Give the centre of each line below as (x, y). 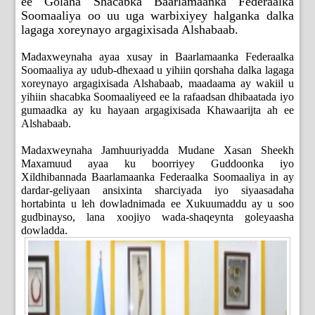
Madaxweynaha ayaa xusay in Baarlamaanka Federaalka (157, 57)
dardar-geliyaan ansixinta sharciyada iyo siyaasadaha (157, 191)
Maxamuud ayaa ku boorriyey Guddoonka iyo (157, 164)
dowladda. (45, 231)
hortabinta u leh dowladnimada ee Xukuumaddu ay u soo (157, 204)
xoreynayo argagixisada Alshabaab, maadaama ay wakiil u (157, 84)
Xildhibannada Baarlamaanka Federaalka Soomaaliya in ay (157, 177)
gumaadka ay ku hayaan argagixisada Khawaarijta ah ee (157, 110)
